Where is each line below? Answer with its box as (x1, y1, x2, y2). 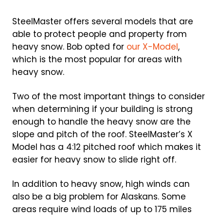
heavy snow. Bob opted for (12, 41, 127, 53)
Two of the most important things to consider (12, 91, 205, 102)
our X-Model (127, 41, 178, 53)
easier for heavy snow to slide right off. (12, 154, 176, 165)
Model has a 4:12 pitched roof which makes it (12, 141, 201, 153)
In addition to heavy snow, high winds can (12, 178, 190, 190)
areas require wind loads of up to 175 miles (12, 203, 192, 215)
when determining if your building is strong (12, 103, 193, 115)
